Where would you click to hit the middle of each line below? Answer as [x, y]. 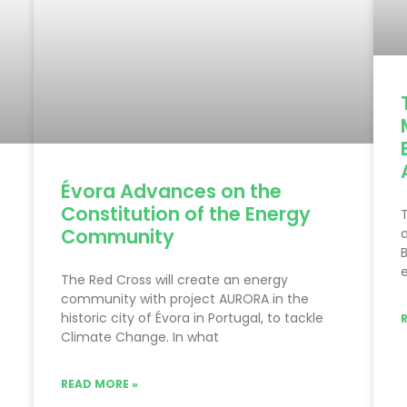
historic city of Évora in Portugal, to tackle [193, 318]
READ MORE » [100, 383]
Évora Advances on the [172, 191]
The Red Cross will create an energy [175, 279]
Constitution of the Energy [186, 213]
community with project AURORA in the [185, 298]
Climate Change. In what [140, 337]
